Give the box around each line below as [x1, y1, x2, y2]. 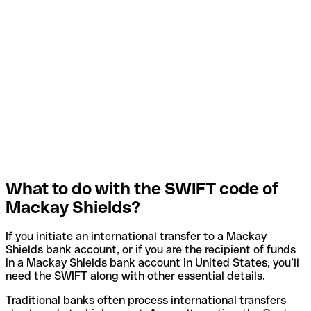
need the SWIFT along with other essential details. [6, 269, 265, 283]
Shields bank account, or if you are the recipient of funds [6, 243, 296, 257]
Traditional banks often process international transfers [6, 294, 286, 308]
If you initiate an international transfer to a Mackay [6, 230, 267, 244]
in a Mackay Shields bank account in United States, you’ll [6, 256, 299, 270]
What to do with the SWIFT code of [6, 178, 279, 198]
